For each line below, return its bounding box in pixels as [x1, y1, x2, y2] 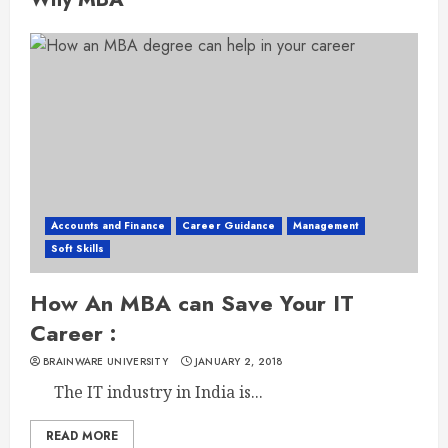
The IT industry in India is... [30, 380, 263, 403]
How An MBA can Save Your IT [30, 286, 354, 319]
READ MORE [46, 426, 118, 445]
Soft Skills [51, 240, 105, 256]
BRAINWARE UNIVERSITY [43, 353, 168, 369]
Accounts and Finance [51, 217, 165, 233]
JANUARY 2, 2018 [194, 353, 283, 369]
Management [292, 217, 359, 233]
